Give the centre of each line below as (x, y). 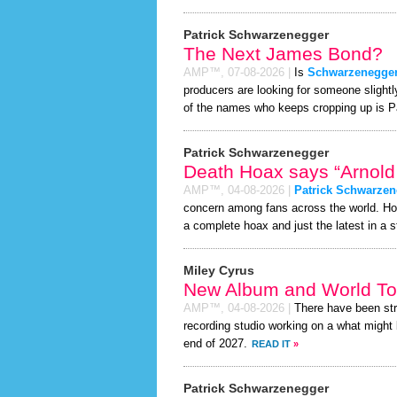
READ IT (271, 344)
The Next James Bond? (283, 54)
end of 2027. (215, 344)
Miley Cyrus (219, 270)
